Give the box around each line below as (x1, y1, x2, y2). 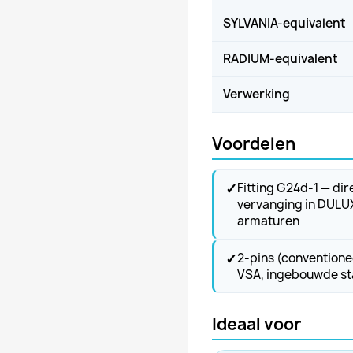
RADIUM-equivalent (223, 50, 338, 67)
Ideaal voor (212, 312, 301, 335)
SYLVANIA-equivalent (223, 14, 346, 32)
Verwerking (223, 85, 290, 102)
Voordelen (212, 132, 295, 154)
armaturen (237, 212, 299, 229)
